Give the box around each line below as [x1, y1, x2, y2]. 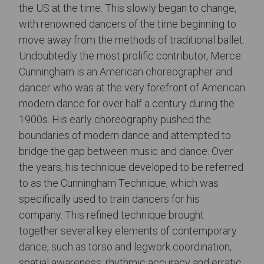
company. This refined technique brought [19, 208, 204, 221]
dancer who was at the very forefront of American [19, 81, 245, 94]
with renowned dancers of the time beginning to [19, 17, 236, 30]
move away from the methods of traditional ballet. [19, 33, 245, 46]
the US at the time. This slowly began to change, [19, 1, 236, 14]
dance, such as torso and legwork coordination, [19, 240, 232, 253]
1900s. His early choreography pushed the [19, 113, 211, 126]
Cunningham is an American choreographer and [19, 65, 232, 78]
